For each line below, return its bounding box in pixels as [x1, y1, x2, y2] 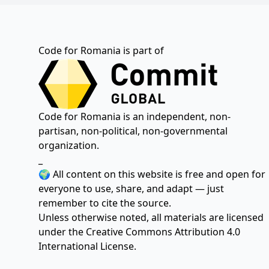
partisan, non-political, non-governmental [38, 124, 228, 138]
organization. [38, 139, 99, 152]
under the [38, 225, 86, 238]
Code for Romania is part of [38, 44, 164, 57]
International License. [38, 240, 136, 253]
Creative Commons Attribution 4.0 [86, 225, 240, 238]
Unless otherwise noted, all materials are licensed [38, 211, 264, 224]
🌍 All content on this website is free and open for [38, 168, 265, 181]
